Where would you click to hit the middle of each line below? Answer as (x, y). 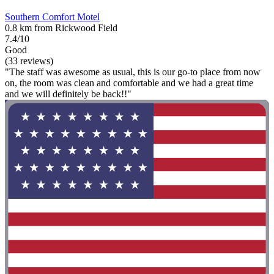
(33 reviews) (29, 61)
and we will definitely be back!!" (68, 94)
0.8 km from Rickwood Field (61, 28)
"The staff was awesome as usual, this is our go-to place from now (133, 72)
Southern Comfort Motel (52, 17)
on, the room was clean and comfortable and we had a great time (129, 83)
